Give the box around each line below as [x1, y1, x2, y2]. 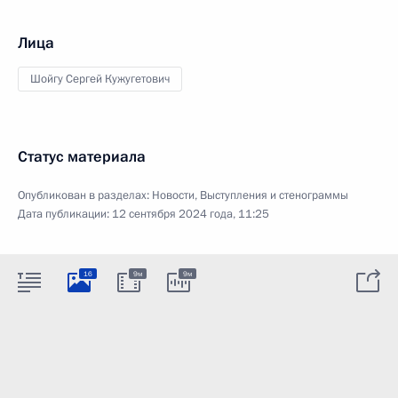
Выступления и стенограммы [200, 187, 348, 203]
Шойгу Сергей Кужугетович [30, 71, 170, 87]
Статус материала [18, 147, 146, 167]
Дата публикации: [18, 206, 112, 222]
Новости [152, 187, 195, 203]
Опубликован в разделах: [18, 187, 152, 203]
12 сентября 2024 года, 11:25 [112, 206, 269, 222]
